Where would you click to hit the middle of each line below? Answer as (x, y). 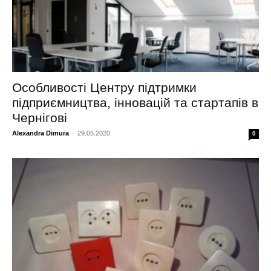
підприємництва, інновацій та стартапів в (135, 102)
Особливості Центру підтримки (104, 87)
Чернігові (40, 117)
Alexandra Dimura (41, 133)
